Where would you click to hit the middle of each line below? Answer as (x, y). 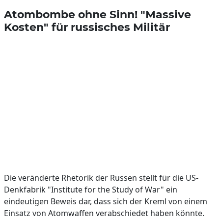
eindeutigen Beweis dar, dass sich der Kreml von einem (106, 201)
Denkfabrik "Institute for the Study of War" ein (91, 190)
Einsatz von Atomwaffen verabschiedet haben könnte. (104, 213)
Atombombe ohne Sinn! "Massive (97, 14)
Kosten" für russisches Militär (87, 27)
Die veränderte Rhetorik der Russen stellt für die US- (101, 178)
